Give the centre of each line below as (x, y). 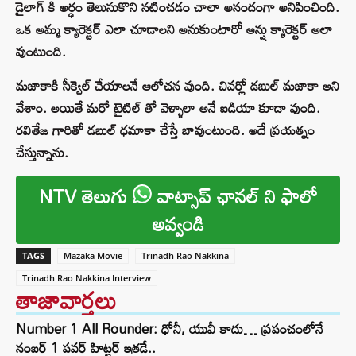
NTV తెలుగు (85, 196)
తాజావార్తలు (66, 300)
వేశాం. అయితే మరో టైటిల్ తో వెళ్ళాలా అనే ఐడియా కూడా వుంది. (168, 108)
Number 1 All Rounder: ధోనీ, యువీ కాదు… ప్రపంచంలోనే (170, 329)
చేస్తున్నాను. (42, 153)
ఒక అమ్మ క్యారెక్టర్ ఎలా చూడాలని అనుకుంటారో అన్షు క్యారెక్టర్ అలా (174, 29)
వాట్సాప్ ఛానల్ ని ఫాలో (234, 196)
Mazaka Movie (93, 256)
